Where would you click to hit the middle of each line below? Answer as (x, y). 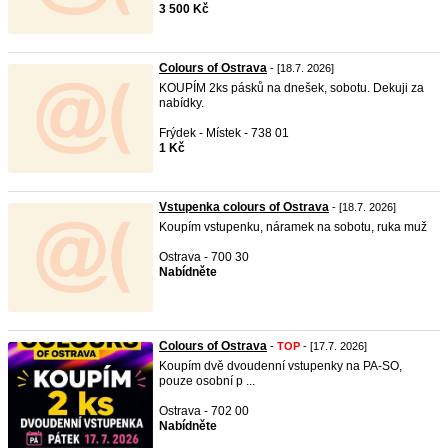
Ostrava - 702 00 (204, 411)
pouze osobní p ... (207, 381)
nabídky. (181, 103)
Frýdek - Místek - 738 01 (224, 133)
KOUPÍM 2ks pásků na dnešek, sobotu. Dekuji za (291, 88)
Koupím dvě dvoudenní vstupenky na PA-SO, (280, 366)
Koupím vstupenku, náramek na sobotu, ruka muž (293, 227)
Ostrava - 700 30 (204, 257)
